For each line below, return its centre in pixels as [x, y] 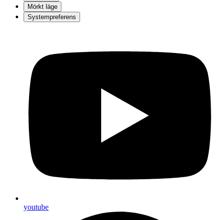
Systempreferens [52, 17]
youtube [36, 207]
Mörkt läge [42, 6]
